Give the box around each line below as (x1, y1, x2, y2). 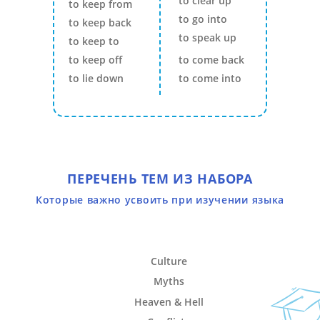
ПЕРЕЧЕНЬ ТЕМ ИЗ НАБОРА (67, 170, 253, 187)
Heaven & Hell (134, 294, 204, 309)
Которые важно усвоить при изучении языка (36, 193, 284, 206)
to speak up (178, 31, 236, 44)
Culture (150, 254, 187, 268)
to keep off (69, 53, 122, 66)
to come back (178, 53, 244, 66)
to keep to (69, 34, 119, 48)
